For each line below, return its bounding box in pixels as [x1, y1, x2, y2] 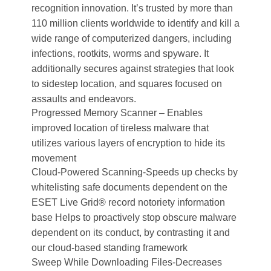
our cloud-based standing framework [31, 243, 188, 253]
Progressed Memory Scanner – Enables [31, 108, 203, 119]
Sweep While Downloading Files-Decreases [31, 256, 222, 267]
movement [31, 153, 76, 164]
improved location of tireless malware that [31, 123, 209, 134]
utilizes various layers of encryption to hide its [31, 138, 225, 149]
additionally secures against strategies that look [31, 63, 234, 74]
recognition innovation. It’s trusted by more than [31, 2, 233, 13]
